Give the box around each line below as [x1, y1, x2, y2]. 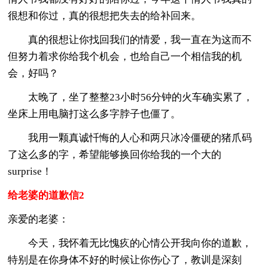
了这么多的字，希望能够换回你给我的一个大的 [8, 148, 222, 160]
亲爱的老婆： [8, 213, 69, 225]
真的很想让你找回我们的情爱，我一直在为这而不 [8, 33, 252, 45]
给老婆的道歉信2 [8, 189, 85, 201]
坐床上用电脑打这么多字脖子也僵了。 [8, 108, 181, 120]
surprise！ [8, 165, 53, 177]
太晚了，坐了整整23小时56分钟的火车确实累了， [8, 91, 254, 103]
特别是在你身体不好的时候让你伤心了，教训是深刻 [8, 254, 242, 266]
